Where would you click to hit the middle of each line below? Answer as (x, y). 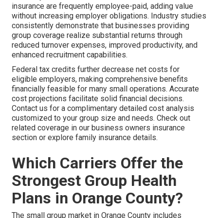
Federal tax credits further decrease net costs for (96, 70)
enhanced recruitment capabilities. (70, 55)
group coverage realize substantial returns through (97, 36)
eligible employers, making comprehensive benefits (100, 79)
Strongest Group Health (94, 181)
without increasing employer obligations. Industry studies (109, 16)
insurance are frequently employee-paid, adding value (102, 6)
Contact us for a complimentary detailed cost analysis (103, 109)
